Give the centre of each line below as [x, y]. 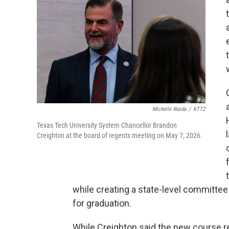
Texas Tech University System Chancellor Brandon [107, 125]
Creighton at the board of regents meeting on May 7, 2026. [120, 136]
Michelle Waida [169, 109]
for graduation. [102, 203]
